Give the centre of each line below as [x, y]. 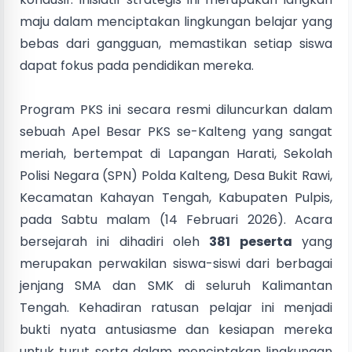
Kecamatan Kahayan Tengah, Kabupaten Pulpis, [176, 197]
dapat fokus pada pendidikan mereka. [137, 65]
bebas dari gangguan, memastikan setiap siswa [176, 43]
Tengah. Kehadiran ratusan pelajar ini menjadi [176, 307]
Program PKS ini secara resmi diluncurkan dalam [176, 109]
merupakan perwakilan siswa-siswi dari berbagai [176, 263]
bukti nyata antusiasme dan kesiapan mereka [176, 329]
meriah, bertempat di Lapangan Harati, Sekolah [176, 153]
